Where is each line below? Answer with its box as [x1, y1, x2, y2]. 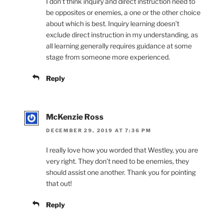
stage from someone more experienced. [46, 53, 170, 62]
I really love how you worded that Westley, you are [46, 146, 198, 155]
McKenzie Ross [46, 112, 104, 122]
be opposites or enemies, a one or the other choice [46, 8, 201, 17]
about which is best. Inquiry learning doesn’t [46, 19, 179, 28]
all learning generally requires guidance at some [46, 42, 192, 50]
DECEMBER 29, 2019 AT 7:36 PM [46, 127, 152, 134]
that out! [46, 179, 72, 188]
